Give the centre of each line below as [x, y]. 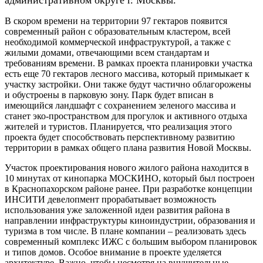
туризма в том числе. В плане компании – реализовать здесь [125, 231]
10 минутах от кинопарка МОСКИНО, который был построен [130, 178]
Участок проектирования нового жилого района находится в [127, 167]
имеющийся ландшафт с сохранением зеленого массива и [120, 105]
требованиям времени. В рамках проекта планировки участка [129, 63]
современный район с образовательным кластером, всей [118, 31]
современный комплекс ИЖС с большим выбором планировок [131, 241]
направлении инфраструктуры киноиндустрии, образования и [130, 220]
